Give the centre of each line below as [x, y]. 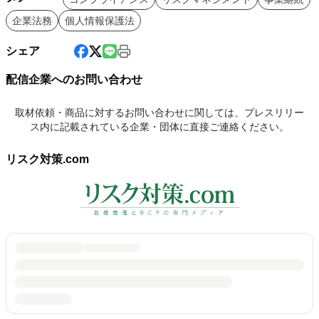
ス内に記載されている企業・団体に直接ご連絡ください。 [159, 127]
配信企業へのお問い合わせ [74, 79]
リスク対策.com [47, 159]
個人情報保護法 [100, 21]
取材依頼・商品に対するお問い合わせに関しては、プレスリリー [159, 113]
